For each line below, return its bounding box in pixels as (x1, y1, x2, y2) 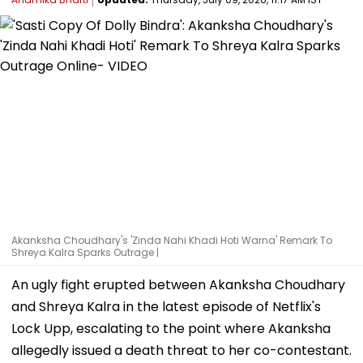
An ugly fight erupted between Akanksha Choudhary (11, 275, 345, 294)
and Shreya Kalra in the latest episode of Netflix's (11, 297, 321, 316)
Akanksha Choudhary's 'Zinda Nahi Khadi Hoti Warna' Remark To (11, 233, 332, 247)
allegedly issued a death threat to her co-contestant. (11, 340, 352, 360)
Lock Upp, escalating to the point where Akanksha (11, 318, 331, 338)
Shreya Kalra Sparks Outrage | (11, 245, 159, 259)
